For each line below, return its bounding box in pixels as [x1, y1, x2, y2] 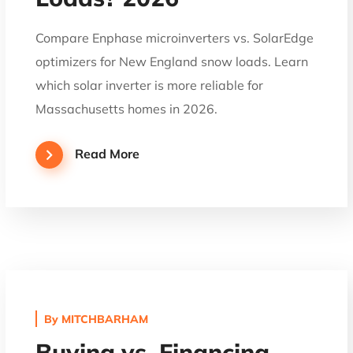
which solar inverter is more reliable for [35, 76, 264, 93]
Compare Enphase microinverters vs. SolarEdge [35, 29, 314, 46]
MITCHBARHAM [61, 312, 149, 326]
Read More [74, 145, 139, 162]
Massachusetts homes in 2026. [35, 100, 218, 117]
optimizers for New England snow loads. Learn [35, 53, 309, 69]
